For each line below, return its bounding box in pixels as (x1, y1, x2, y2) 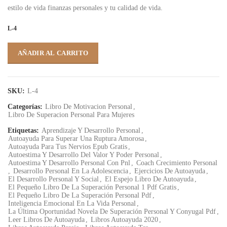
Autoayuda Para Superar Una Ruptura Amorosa (8, 135, 144, 142)
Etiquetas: (8, 127, 41, 134)
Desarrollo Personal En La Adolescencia (13, 167, 128, 175)
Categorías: (8, 103, 45, 110)
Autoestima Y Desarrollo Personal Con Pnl (8, 159, 130, 167)
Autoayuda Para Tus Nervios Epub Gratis (8, 143, 127, 150)
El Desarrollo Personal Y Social (8, 175, 99, 183)
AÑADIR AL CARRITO (18, 49, 89, 57)
